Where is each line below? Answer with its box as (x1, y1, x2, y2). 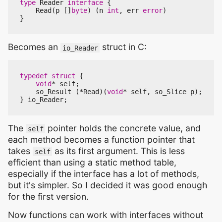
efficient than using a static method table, (8, 157, 176, 167)
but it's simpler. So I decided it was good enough (8, 179, 207, 190)
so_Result (36, 87, 71, 96)
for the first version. (8, 191, 89, 202)
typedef (20, 71, 48, 80)
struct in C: (100, 42, 147, 53)
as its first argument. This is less (52, 145, 185, 156)
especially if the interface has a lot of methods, (8, 168, 199, 179)
